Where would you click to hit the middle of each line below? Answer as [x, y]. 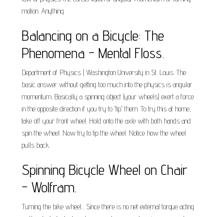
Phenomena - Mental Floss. [93, 53]
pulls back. [36, 145]
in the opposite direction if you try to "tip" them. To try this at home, [106, 109]
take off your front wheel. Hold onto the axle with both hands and [106, 121]
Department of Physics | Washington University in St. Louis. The [104, 72]
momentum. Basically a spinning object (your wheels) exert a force [108, 97]
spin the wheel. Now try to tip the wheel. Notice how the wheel [104, 133]
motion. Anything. [43, 11]
